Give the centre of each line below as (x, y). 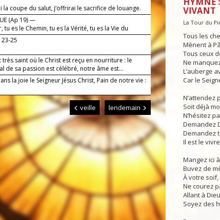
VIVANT (199, 11)
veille (87, 108)
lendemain (125, 108)
